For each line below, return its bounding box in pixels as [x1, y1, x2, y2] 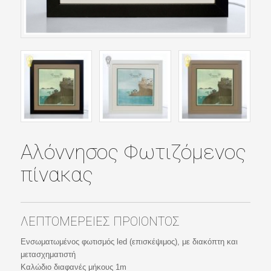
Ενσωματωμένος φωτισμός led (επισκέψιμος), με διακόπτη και [20, 237, 238, 246]
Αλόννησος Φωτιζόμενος [20, 140, 246, 165]
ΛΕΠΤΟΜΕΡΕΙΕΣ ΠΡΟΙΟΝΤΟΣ [20, 214, 180, 229]
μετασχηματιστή [20, 249, 76, 259]
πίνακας [20, 162, 93, 187]
